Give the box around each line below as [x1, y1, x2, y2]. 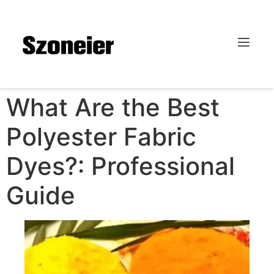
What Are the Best [6, 92, 220, 122]
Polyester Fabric [6, 121, 196, 152]
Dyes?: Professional [6, 150, 235, 181]
